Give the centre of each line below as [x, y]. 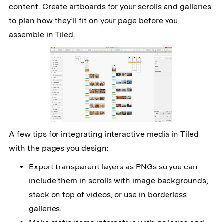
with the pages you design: [58, 148]
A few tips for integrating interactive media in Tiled [104, 134]
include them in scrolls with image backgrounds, [118, 181]
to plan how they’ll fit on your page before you [93, 21]
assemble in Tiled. [42, 35]
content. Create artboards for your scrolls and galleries [110, 7]
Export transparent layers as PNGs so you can [113, 167]
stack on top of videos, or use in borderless [108, 195]
